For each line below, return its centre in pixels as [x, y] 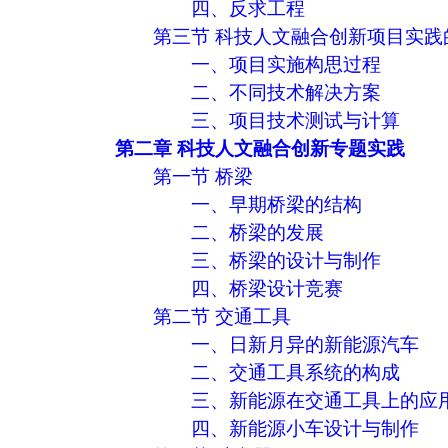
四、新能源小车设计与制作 [305, 428]
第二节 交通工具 [222, 316]
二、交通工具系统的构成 [295, 372]
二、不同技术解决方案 [286, 92]
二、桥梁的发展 [257, 232]
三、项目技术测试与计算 [295, 120]
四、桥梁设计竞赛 [267, 288]
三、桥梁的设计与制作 [286, 260]
